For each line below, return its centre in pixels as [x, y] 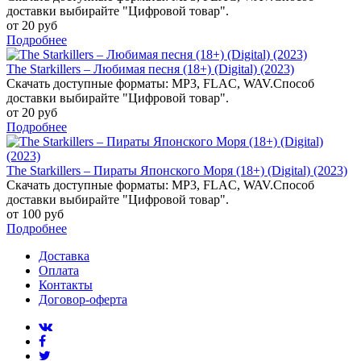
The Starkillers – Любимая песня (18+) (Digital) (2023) [150, 68]
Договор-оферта [83, 299]
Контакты [66, 284]
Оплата [59, 270]
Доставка [64, 255]
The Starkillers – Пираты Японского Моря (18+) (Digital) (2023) [177, 170]
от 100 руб [35, 214]
